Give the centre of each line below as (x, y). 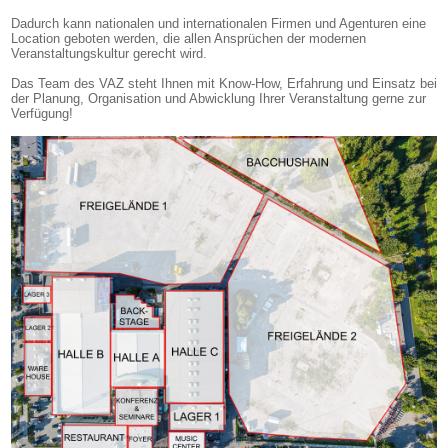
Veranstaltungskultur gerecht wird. (109, 54)
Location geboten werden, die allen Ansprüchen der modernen (188, 39)
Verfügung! (42, 114)
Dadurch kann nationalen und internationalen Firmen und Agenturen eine (218, 24)
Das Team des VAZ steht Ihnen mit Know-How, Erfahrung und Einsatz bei (224, 84)
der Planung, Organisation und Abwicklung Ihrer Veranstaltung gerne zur (218, 99)
